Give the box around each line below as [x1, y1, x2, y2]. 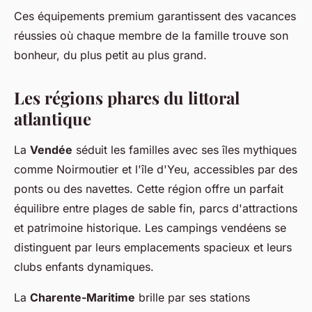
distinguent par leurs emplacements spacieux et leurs [14, 240, 292, 254]
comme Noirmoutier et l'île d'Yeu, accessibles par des [14, 162, 297, 176]
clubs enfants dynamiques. [14, 259, 154, 274]
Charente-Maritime [30, 290, 135, 304]
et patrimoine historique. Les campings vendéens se [14, 220, 286, 235]
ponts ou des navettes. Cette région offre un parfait [14, 181, 283, 196]
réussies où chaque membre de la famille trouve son [14, 28, 288, 42]
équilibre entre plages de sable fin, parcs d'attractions [14, 201, 297, 215]
